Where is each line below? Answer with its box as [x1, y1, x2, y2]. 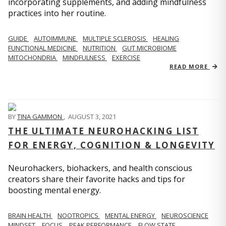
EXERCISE [112, 53, 140, 62]
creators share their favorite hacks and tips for [8, 174, 185, 185]
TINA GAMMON [17, 112, 64, 121]
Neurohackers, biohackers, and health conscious [8, 162, 192, 174]
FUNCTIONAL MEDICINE [8, 43, 78, 52]
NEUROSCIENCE [161, 211, 208, 220]
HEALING [153, 34, 179, 43]
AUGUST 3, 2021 [68, 112, 116, 121]
